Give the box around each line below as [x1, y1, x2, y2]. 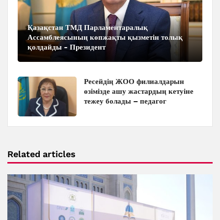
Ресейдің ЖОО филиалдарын [84, 77, 184, 86]
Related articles [7, 149, 76, 160]
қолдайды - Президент [27, 43, 106, 52]
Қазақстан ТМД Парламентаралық [27, 23, 148, 32]
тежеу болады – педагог [84, 97, 166, 106]
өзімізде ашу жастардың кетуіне [84, 87, 193, 96]
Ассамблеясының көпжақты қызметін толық [27, 33, 183, 42]
